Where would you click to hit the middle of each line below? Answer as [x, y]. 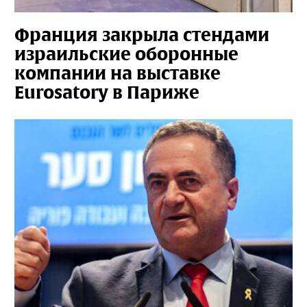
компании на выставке [118, 73]
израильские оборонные [126, 54]
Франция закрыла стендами [142, 35]
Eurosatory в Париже [107, 92]
